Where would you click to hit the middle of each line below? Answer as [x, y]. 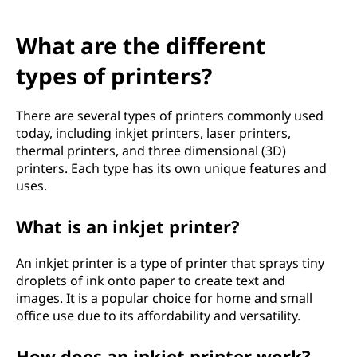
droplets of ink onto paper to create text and [151, 280]
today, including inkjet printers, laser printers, [153, 133]
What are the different [141, 45]
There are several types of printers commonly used [170, 116]
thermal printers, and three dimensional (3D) [151, 151]
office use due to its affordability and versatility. [158, 316]
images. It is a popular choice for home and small [164, 298]
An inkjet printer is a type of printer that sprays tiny [170, 263]
